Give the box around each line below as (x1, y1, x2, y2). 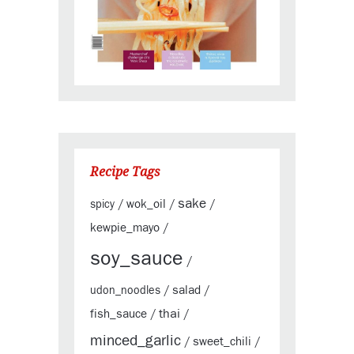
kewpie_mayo (90, 221, 160, 234)
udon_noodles (90, 284, 160, 296)
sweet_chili (193, 335, 251, 348)
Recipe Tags (90, 162, 160, 180)
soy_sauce (90, 248, 183, 269)
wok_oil (126, 198, 166, 210)
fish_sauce (90, 307, 147, 320)
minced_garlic (90, 333, 181, 348)
